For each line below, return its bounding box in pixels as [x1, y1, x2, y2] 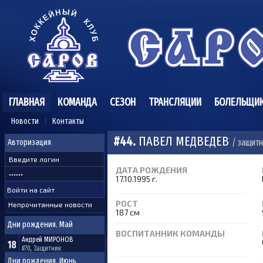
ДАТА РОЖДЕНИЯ [116, 165, 187, 175]
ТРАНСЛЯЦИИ [149, 96, 201, 109]
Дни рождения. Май [8, 220, 73, 230]
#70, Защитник [22, 244, 61, 252]
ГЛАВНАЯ [9, 96, 45, 109]
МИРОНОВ [44, 235, 73, 244]
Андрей [22, 235, 44, 244]
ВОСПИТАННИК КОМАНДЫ [116, 228, 225, 238]
